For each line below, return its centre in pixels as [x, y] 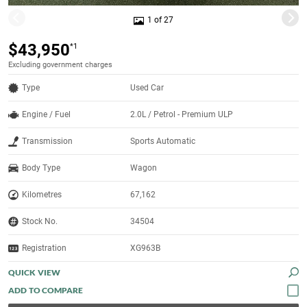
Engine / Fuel [46, 115]
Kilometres [42, 195]
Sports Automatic [163, 142]
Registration [44, 248]
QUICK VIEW [34, 273]
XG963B [146, 248]
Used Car [147, 88]
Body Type [41, 168]
